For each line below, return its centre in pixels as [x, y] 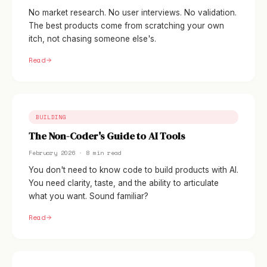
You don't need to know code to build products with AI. [133, 170]
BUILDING [51, 117]
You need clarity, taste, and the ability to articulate [124, 183]
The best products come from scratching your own [126, 26]
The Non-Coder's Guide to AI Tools [107, 136]
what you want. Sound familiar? [89, 196]
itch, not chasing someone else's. [92, 39]
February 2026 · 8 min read [75, 153]
